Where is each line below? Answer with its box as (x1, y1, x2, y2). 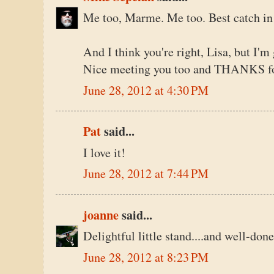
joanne (83, 206, 119, 224)
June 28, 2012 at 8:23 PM (83, 248, 209, 265)
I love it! (83, 144, 125, 161)
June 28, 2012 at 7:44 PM (83, 165, 209, 182)
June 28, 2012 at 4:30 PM (83, 81, 209, 98)
